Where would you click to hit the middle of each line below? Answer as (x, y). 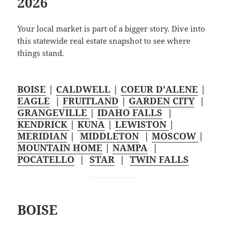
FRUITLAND (91, 101)
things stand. (41, 53)
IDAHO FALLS (130, 112)
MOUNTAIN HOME (60, 147)
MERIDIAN (42, 136)
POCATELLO (46, 159)
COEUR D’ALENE (160, 89)
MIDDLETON (110, 136)
